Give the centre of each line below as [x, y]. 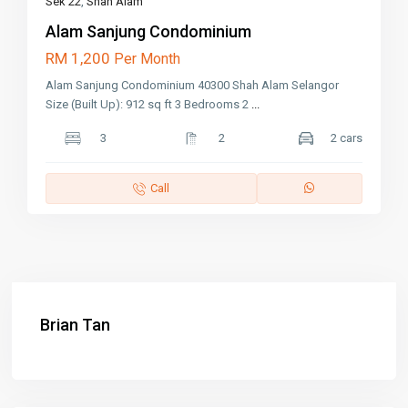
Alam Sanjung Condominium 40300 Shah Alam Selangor [193, 86]
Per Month [148, 59]
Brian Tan [76, 325]
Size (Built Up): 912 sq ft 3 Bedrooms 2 [149, 105]
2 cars [346, 138]
